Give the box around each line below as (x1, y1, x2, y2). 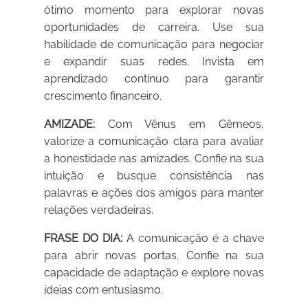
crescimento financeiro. (44, 89, 162, 103)
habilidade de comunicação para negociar (44, 38, 264, 52)
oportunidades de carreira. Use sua (44, 21, 264, 34)
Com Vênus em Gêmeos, (95, 118, 264, 131)
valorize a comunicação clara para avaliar (44, 135, 264, 148)
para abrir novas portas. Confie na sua (44, 249, 264, 263)
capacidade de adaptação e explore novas (44, 266, 264, 280)
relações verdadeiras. (44, 203, 154, 217)
